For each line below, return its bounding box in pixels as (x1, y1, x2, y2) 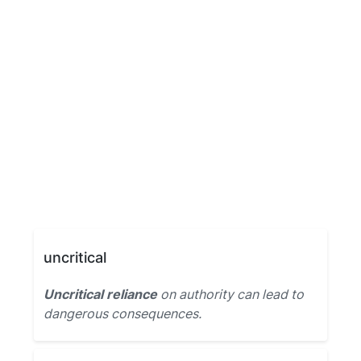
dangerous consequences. (44, 305, 201, 322)
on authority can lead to (157, 286, 304, 302)
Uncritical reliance (44, 286, 157, 302)
